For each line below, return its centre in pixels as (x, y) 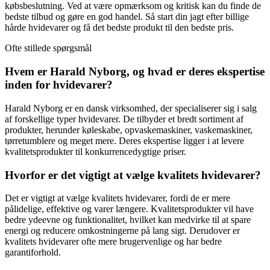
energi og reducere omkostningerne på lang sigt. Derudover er (122, 231)
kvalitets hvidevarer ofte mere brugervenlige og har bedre (113, 242)
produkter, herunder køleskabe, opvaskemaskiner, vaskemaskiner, (129, 130)
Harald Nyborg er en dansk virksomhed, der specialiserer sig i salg (131, 108)
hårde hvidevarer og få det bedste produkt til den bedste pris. (119, 28)
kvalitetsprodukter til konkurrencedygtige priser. (96, 151)
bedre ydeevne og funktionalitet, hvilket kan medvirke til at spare (128, 220)
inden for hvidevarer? (59, 85)
